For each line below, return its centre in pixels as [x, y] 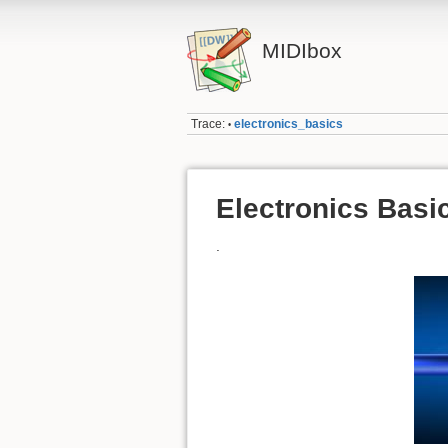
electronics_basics [289, 124]
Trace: [208, 124]
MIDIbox [301, 50]
